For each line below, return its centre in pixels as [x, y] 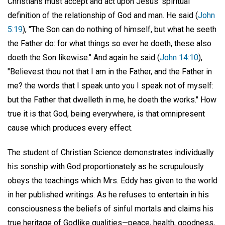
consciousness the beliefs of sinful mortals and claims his [110, 209]
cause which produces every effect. [70, 128]
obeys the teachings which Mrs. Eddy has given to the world [113, 181]
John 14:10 [179, 58]
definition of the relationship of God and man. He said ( [103, 16]
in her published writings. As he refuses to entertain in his [108, 195]
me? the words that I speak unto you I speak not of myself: [110, 86]
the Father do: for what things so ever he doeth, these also [109, 44]
